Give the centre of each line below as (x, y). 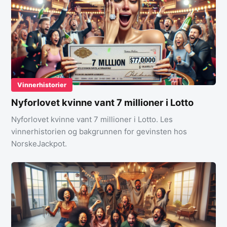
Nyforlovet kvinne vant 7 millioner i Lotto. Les (92, 120)
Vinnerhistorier (42, 85)
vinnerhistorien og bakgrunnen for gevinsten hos (99, 132)
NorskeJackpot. (39, 144)
